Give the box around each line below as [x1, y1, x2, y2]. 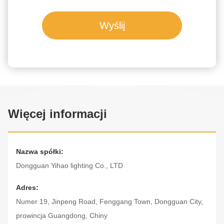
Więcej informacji [8, 107, 107, 121]
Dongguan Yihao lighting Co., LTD [16, 161, 123, 170]
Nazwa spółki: [16, 147, 63, 156]
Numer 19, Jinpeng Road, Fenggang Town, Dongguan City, [16, 197, 203, 206]
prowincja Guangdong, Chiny [16, 211, 107, 220]
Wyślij [99, 20, 125, 31]
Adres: [16, 183, 38, 192]
